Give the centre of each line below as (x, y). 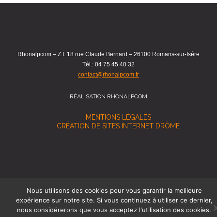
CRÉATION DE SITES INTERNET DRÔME (118, 126)
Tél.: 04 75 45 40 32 (108, 64)
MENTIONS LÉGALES (118, 117)
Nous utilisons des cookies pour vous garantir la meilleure (114, 190)
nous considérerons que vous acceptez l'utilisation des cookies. (114, 210)
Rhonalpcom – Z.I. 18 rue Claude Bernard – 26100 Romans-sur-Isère (108, 54)
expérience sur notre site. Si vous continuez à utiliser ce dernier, (114, 200)
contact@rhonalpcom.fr (108, 75)
